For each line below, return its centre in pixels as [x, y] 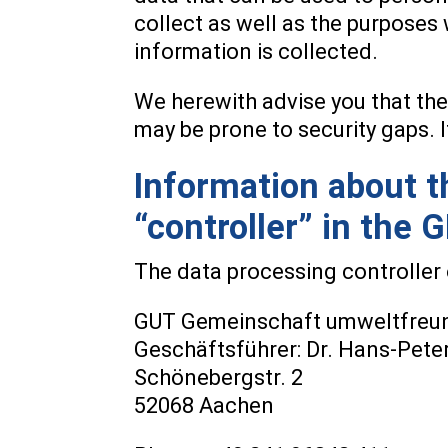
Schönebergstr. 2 [219, 377]
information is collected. [256, 51]
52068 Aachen [204, 405]
